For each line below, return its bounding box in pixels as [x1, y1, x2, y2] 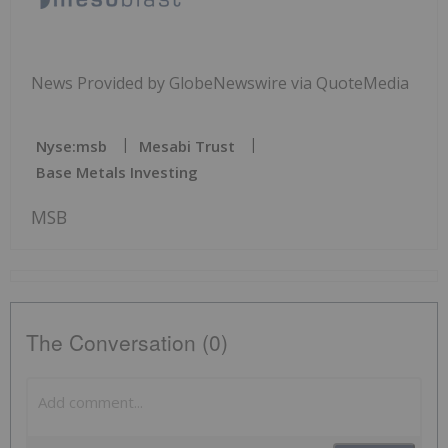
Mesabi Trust [139, 136, 235, 157]
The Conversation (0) [26, 327, 228, 358]
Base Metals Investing [36, 162, 198, 183]
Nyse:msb [36, 136, 107, 157]
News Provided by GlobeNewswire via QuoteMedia [31, 72, 409, 95]
